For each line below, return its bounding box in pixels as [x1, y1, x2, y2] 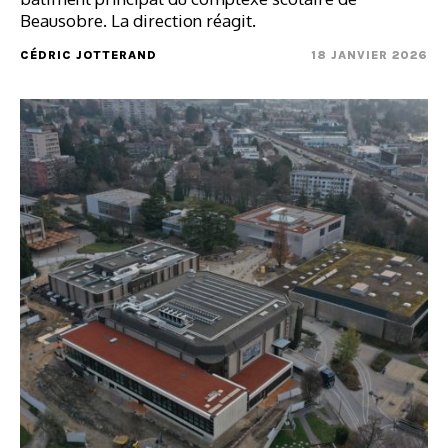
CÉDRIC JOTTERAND [20, 48, 157, 62]
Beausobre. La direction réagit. [20, 10, 256, 31]
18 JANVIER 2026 [311, 48, 428, 62]
